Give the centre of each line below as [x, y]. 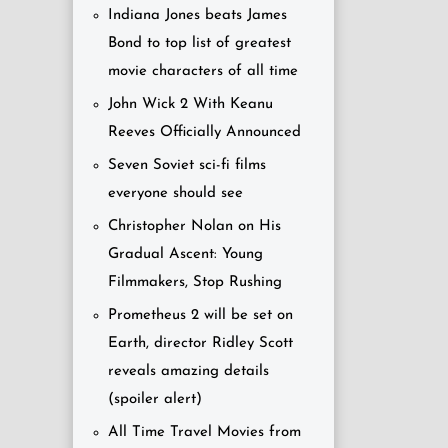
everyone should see [175, 193]
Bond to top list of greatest [199, 43]
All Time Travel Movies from [204, 432]
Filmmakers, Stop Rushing [195, 282]
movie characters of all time [203, 71]
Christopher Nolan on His [194, 226]
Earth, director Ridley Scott [200, 343]
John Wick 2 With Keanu [190, 104]
